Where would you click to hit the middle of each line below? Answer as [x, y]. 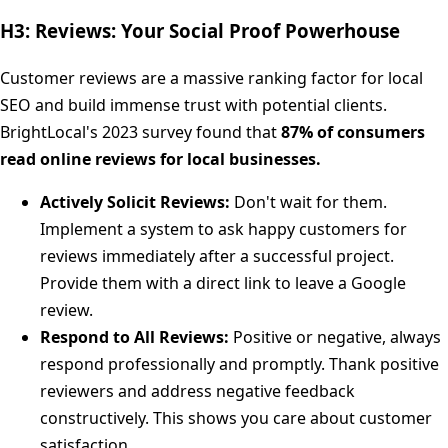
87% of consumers [353, 131]
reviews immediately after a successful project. [217, 255]
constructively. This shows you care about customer [236, 417]
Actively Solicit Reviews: [135, 201]
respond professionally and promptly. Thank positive [239, 363]
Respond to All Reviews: [134, 336]
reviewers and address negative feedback [197, 390]
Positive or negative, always [335, 336]
